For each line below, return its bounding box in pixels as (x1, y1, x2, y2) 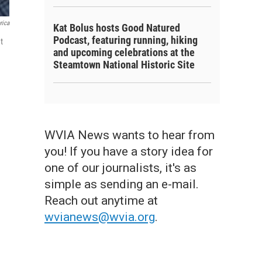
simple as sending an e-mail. (44, 177, 199, 191)
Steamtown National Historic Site (53, 58, 195, 71)
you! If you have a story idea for (44, 144, 213, 158)
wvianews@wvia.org (44, 210, 155, 224)
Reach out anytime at (44, 194, 158, 208)
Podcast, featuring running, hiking (53, 34, 198, 46)
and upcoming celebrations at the (53, 46, 195, 58)
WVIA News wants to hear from (44, 128, 215, 142)
